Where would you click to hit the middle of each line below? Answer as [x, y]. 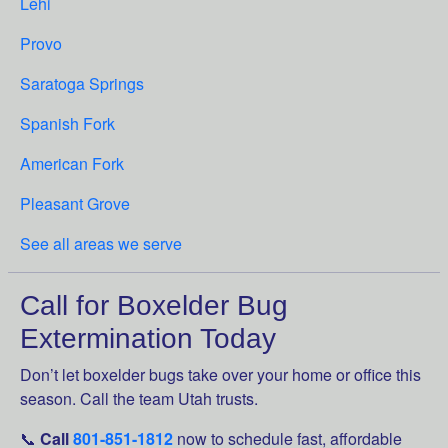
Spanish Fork [67, 123]
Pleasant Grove [75, 203]
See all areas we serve [101, 243]
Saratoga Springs [82, 83]
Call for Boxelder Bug [154, 305]
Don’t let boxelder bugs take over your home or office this [220, 374]
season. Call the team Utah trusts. [139, 398]
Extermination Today [148, 338]
